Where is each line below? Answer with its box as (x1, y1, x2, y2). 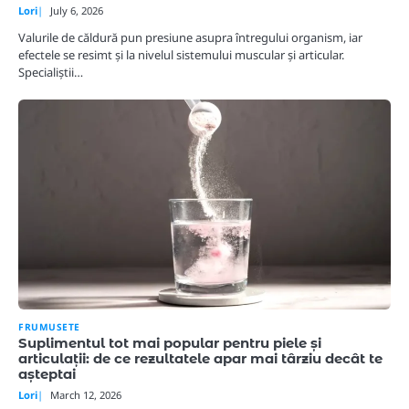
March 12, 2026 (50, 387, 121, 402)
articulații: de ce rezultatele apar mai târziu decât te (18, 350, 383, 367)
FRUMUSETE (18, 320, 80, 333)
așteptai (18, 365, 76, 383)
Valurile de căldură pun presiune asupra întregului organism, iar (18, 29, 362, 47)
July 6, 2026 (50, 4, 103, 18)
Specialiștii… (18, 64, 83, 81)
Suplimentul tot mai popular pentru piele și (18, 334, 321, 351)
